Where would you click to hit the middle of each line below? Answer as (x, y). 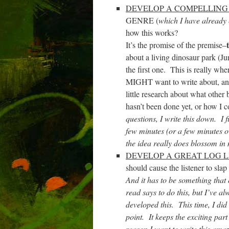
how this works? (152, 32)
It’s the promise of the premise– (176, 45)
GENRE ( (142, 20)
